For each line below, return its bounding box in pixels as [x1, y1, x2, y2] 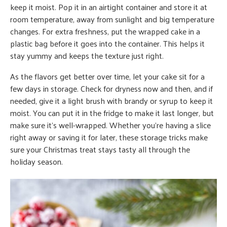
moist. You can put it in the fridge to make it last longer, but [10, 105, 214, 121]
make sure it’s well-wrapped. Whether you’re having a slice [10, 118, 211, 133]
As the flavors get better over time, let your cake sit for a [10, 69, 205, 84]
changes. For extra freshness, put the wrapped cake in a [10, 24, 200, 39]
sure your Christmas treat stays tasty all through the [10, 142, 190, 157]
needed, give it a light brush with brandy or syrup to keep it [10, 93, 213, 108]
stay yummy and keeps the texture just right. [10, 48, 164, 63]
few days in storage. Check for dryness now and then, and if [10, 81, 213, 96]
